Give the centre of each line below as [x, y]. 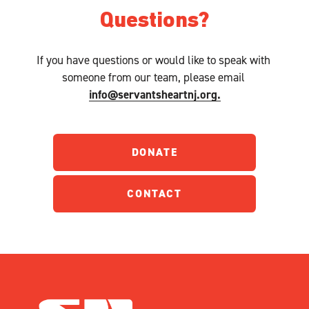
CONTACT [154, 194]
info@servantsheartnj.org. [154, 94]
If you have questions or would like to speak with [153, 59]
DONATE [154, 152]
